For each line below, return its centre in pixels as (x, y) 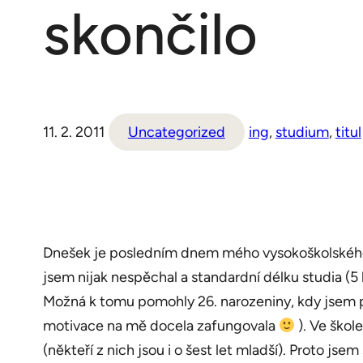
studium (302, 132)
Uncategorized (176, 132)
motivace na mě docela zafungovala (160, 325)
